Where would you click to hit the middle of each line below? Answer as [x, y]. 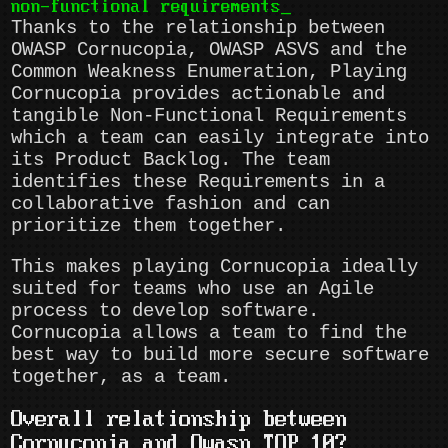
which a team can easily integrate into [220, 137]
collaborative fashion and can [171, 203]
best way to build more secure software [220, 354]
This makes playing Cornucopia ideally [215, 266]
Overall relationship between [179, 419]
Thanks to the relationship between [198, 27]
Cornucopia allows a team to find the [209, 332]
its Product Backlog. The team [171, 159]
